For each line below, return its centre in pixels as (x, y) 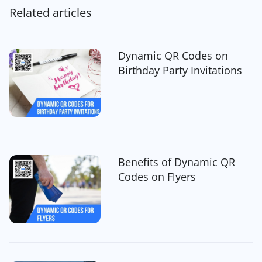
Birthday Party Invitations (180, 70)
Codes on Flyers (157, 176)
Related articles (51, 12)
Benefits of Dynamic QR (176, 162)
